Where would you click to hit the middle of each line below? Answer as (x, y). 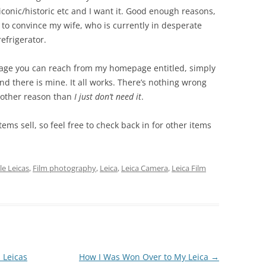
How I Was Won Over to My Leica (145, 256)
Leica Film (189, 168)
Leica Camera (145, 168)
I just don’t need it (107, 96)
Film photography (64, 168)
